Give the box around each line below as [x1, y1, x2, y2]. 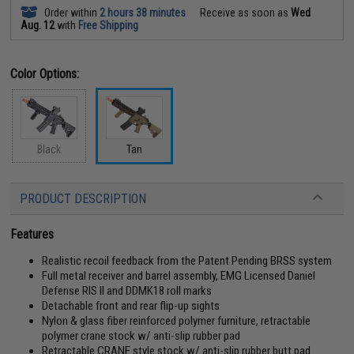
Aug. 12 [21, 18, 55, 32]
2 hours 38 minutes [100, 6, 186, 19]
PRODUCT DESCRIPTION [20, 191, 147, 206]
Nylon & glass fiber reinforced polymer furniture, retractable [42, 314, 311, 328]
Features [10, 227, 55, 242]
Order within [42, 6, 100, 19]
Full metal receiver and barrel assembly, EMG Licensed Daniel [42, 269, 316, 283]
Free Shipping [78, 18, 139, 32]
